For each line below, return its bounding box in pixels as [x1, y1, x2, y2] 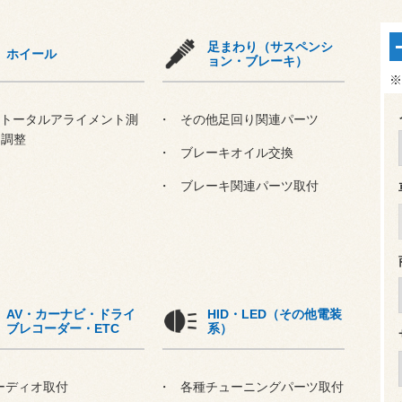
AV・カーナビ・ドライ [6, 307, 136, 321]
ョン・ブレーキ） [206, 54, 308, 68]
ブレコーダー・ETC [6, 321, 120, 336]
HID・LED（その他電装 [206, 307, 342, 321]
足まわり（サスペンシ [206, 39, 333, 54]
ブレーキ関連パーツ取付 [177, 179, 319, 193]
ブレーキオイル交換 [177, 145, 294, 160]
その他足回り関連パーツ [177, 112, 319, 127]
